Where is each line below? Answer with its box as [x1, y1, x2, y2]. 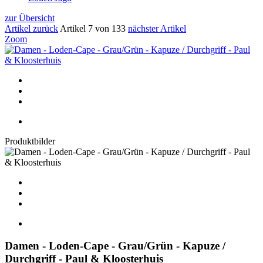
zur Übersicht [5, 12, 55, 23]
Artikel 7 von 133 [60, 23, 128, 33]
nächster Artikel [128, 23, 186, 33]
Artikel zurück [5, 23, 58, 33]
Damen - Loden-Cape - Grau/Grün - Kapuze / [5, 240, 225, 252]
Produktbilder [5, 136, 55, 146]
